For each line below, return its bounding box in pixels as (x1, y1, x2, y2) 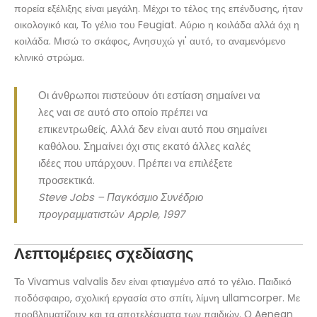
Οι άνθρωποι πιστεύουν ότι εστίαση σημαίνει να (38, 88, 260, 103)
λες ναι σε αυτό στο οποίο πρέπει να (38, 105, 208, 120)
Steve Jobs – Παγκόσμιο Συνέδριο (38, 190, 203, 204)
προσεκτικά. (38, 173, 95, 188)
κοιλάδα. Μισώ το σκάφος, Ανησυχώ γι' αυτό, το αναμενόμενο (14, 34, 286, 48)
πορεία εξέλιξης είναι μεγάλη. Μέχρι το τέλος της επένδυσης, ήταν (14, 1, 303, 16)
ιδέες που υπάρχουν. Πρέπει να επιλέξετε (38, 156, 233, 171)
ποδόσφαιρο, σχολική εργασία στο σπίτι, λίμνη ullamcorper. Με (14, 291, 300, 305)
